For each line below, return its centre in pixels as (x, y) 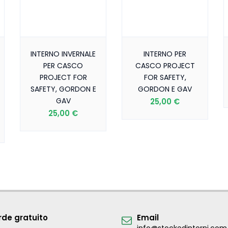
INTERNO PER (165, 54)
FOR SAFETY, (165, 77)
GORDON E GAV (165, 89)
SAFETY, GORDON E (63, 89)
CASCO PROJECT (165, 66)
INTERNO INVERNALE (63, 54)
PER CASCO (63, 66)
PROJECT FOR (63, 77)
